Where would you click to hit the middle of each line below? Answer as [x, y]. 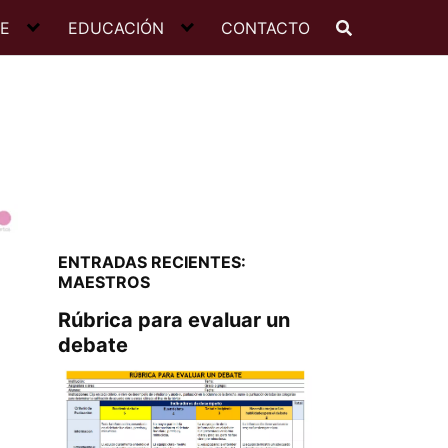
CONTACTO [266, 27]
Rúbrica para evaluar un [173, 320]
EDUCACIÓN [115, 27]
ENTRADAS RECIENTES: [151, 262]
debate [92, 345]
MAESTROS [103, 282]
